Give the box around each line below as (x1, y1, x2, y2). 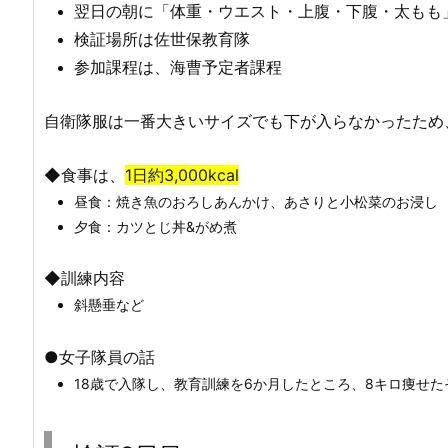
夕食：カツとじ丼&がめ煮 (74, 217, 237, 235)
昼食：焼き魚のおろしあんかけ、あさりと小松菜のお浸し (74, 192, 438, 210)
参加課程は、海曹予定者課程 (74, 57, 282, 78)
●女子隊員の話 (44, 346, 155, 367)
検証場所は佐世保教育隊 (74, 29, 250, 50)
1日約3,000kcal (125, 164, 239, 185)
